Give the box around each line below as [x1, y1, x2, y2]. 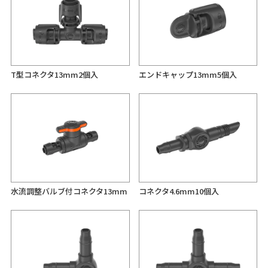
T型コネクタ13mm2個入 [10, 68, 98, 80]
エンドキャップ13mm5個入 [138, 68, 237, 80]
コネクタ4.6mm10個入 [138, 185, 219, 197]
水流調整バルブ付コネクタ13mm [10, 185, 127, 197]
